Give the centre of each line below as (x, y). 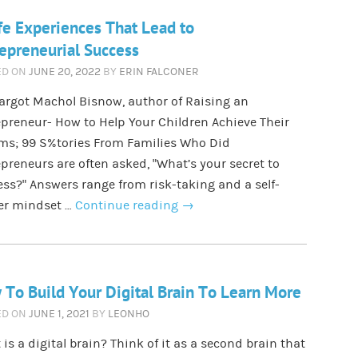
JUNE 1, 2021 (59, 314)
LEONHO (128, 314)
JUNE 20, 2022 (64, 72)
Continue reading (128, 205)
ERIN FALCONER (159, 72)
